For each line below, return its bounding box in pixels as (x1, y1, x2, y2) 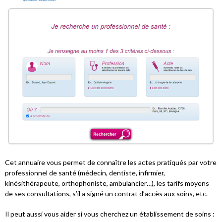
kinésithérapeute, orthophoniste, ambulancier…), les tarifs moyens (5, 178, 209, 187)
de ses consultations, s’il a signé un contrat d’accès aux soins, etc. (5, 189, 208, 198)
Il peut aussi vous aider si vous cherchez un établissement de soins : (5, 209, 215, 218)
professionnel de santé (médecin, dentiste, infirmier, (5, 168, 165, 177)
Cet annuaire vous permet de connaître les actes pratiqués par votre (5, 158, 217, 166)
